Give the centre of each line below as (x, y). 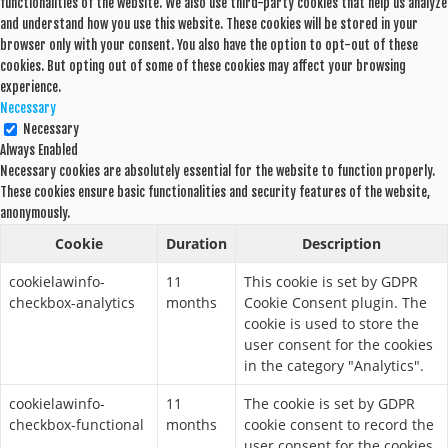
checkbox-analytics (72, 302)
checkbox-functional (76, 424)
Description (341, 243)
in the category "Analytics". (334, 365)
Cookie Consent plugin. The (335, 302)
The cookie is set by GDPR (329, 403)
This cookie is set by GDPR (331, 281)
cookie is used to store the (331, 323)
